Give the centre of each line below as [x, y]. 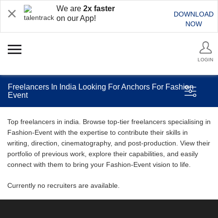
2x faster [99, 9]
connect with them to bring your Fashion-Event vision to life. [99, 164]
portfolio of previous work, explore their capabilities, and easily [103, 154]
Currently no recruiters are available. [64, 185]
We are [70, 9]
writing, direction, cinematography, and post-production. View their [109, 143]
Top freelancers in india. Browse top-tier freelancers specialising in [109, 122]
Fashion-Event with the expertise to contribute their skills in [98, 132]
